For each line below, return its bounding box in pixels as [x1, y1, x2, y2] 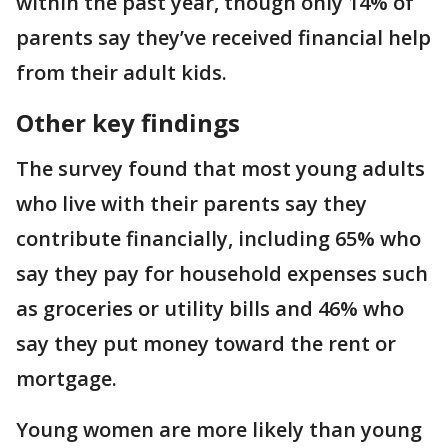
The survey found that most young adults [16, 155, 425, 183]
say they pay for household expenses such [16, 260, 428, 288]
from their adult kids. [16, 59, 232, 87]
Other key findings [16, 106, 240, 140]
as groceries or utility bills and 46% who [16, 295, 404, 323]
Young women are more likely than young [16, 416, 422, 444]
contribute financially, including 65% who [16, 225, 421, 253]
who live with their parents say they [16, 190, 367, 218]
